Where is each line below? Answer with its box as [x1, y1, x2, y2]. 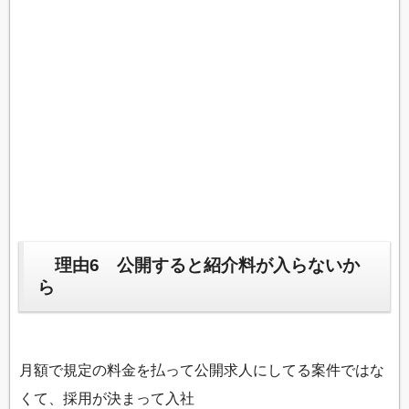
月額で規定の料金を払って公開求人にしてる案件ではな [19, 362, 384, 379]
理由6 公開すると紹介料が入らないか [37, 256, 360, 276]
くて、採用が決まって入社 [19, 390, 194, 407]
